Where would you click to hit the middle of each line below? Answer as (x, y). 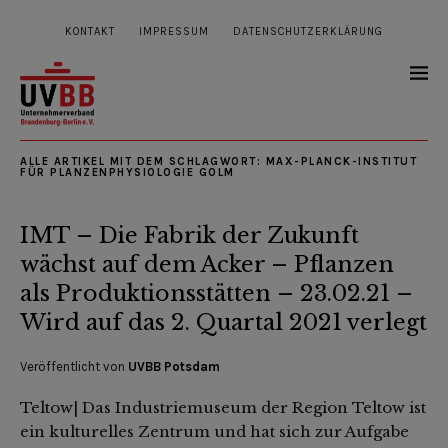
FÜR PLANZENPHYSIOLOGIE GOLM (127, 173)
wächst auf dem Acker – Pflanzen (207, 265)
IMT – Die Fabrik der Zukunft (189, 236)
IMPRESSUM (174, 31)
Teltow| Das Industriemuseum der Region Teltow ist (223, 408)
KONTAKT (90, 31)
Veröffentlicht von (74, 367)
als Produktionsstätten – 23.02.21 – (216, 294)
